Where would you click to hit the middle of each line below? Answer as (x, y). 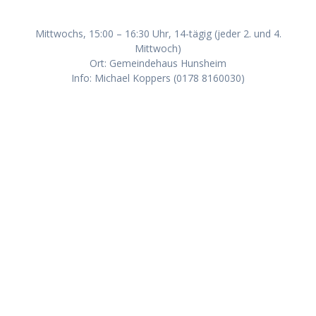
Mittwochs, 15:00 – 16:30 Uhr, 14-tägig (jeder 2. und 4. (158, 34)
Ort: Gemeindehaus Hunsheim (158, 63)
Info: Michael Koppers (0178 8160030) (158, 78)
